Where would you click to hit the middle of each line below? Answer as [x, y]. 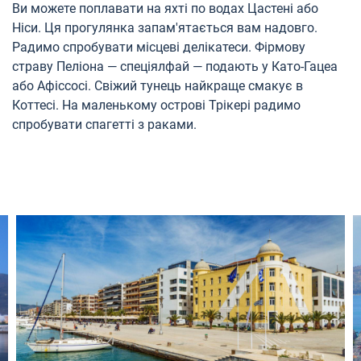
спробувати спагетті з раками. [104, 124]
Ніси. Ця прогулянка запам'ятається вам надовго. [165, 27]
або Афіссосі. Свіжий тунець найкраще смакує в [158, 85]
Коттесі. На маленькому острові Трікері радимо [156, 105]
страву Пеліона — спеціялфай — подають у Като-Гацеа [175, 66]
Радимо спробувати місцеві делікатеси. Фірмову [159, 47]
